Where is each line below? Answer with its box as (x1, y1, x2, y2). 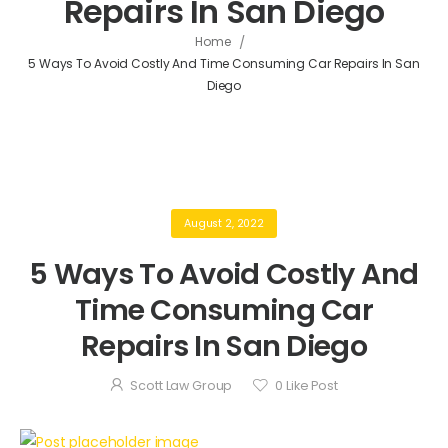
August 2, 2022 (183, 215, 265, 231)
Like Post (283, 377, 338, 395)
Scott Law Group (130, 377, 233, 395)
